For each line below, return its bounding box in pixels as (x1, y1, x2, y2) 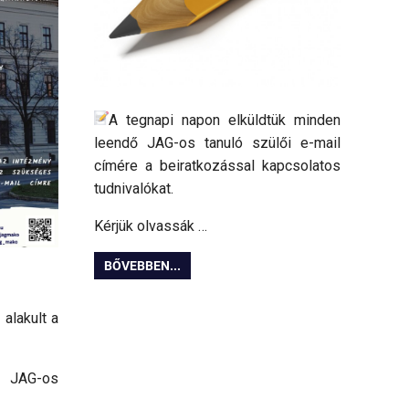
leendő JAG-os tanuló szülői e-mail (94, 133, 341, 152)
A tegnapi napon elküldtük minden (109, 110, 341, 129)
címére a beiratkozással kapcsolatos (94, 156, 341, 174)
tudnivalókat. (94, 179, 173, 197)
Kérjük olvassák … (94, 216, 207, 235)
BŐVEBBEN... (104, 257, 182, 273)
